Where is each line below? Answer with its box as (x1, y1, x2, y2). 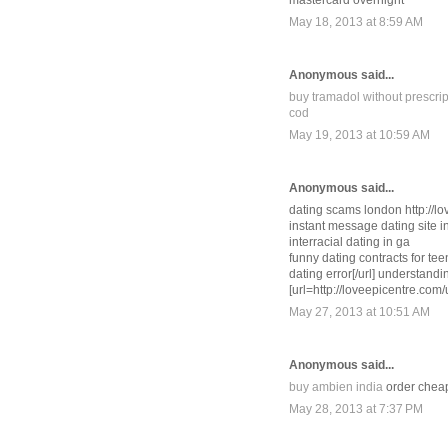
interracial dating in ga (289, 235, 410, 250)
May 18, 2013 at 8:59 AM (289, 15, 423, 30)
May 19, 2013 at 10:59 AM (289, 128, 430, 143)
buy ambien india (289, 380, 383, 395)
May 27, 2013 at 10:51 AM (289, 305, 430, 320)
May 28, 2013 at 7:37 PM (289, 402, 423, 417)
